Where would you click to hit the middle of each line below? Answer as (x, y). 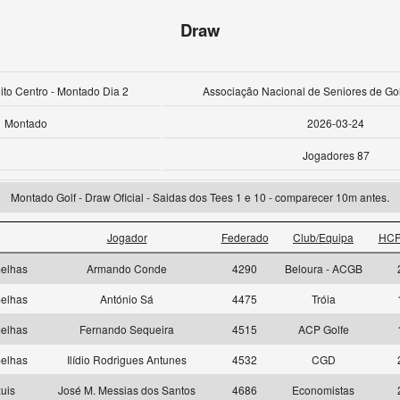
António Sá (127, 299)
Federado (245, 237)
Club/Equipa (323, 237)
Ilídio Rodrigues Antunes (127, 359)
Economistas (323, 390)
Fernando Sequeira (127, 329)
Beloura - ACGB (323, 268)
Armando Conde (127, 268)
